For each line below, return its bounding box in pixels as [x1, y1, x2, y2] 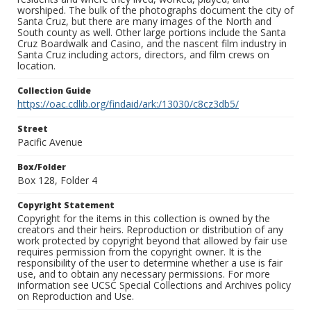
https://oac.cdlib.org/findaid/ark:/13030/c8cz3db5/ [17, 97, 239, 111]
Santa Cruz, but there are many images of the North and [17, 15, 271, 28]
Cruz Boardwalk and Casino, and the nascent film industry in [17, 37, 287, 51]
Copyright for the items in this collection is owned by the [17, 212, 270, 226]
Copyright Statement [17, 199, 115, 212]
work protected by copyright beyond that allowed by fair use [17, 234, 287, 248]
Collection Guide [17, 85, 91, 97]
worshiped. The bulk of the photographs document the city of [17, 3, 294, 17]
